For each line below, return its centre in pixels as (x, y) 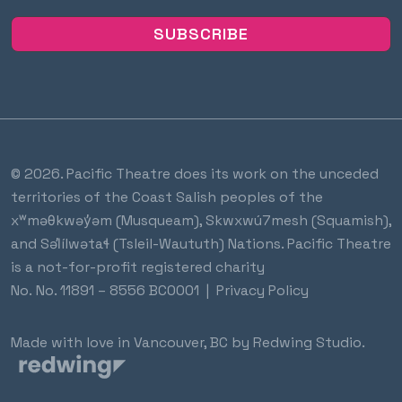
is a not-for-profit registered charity (138, 268)
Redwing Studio (307, 343)
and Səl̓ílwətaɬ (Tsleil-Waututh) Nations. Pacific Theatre (201, 245)
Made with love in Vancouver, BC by (132, 343)
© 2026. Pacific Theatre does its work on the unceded (195, 175)
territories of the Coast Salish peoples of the (167, 198)
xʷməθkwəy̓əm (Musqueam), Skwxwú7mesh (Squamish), (201, 221)
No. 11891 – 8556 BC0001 (118, 291)
